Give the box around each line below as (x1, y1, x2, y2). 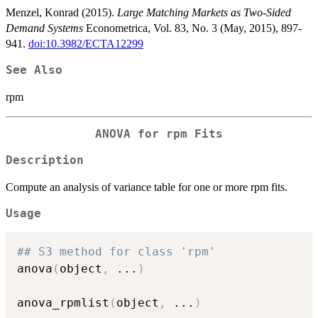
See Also (6, 64, 62, 77)
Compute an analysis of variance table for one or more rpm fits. (6, 180, 287, 193)
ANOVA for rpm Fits (95, 128, 223, 141)
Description (6, 153, 84, 167)
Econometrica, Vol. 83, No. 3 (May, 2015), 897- (83, 22, 302, 35)
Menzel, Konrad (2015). (6, 6, 117, 19)
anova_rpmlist (17, 296, 109, 310)
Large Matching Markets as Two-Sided (117, 6, 291, 19)
